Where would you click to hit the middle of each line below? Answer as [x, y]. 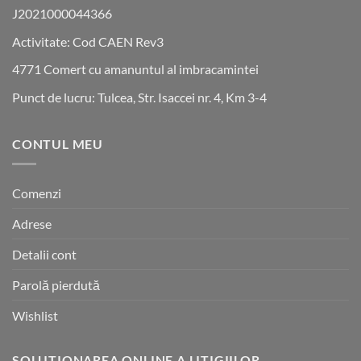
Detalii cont [44, 254]
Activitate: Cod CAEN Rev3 [88, 41]
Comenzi [37, 193]
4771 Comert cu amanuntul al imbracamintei [135, 69]
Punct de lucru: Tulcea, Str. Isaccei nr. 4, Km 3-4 [139, 97]
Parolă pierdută [56, 284]
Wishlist [35, 315]
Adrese [32, 223]
